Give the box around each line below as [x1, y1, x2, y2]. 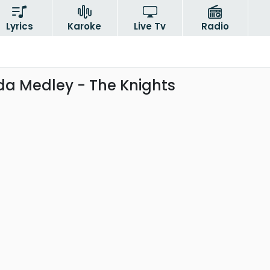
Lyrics [5, 20, 33, 33]
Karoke [67, 20, 102, 33]
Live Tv [134, 20, 166, 33]
